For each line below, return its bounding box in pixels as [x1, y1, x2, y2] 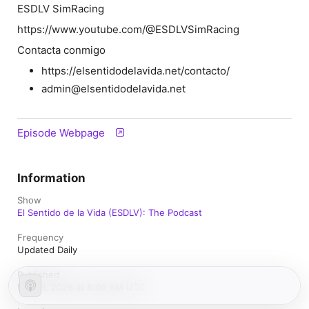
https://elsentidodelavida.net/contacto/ [41, 64, 230, 77]
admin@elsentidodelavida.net [41, 82, 186, 95]
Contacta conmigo [17, 43, 106, 57]
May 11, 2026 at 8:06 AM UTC [17, 281, 145, 292]
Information [17, 171, 86, 185]
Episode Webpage [17, 126, 105, 139]
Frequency [17, 232, 63, 243]
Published [17, 269, 59, 280]
